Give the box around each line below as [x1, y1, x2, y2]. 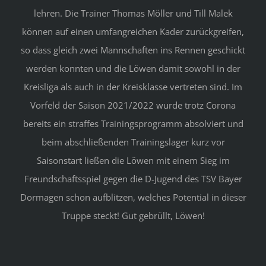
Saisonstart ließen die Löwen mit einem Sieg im [36, 154, 230, 167]
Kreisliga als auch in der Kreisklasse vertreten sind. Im [24, 81, 242, 93]
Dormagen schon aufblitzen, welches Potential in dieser [20, 191, 246, 204]
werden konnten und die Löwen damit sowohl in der [26, 62, 240, 75]
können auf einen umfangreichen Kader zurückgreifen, [22, 26, 244, 38]
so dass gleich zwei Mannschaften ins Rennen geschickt [21, 44, 245, 56]
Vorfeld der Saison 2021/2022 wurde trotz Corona [30, 99, 236, 112]
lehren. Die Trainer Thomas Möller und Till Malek [33, 7, 233, 20]
